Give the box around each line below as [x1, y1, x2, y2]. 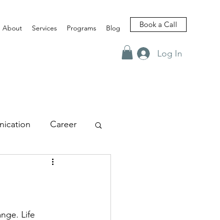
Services [32, 24, 57, 32]
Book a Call [139, 20, 177, 29]
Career [50, 119, 77, 130]
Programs [67, 24, 96, 32]
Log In [157, 48, 182, 59]
